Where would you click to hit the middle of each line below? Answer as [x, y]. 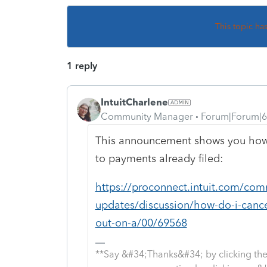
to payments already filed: [160, 158]
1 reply [82, 66]
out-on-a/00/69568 [141, 223]
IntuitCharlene [134, 102]
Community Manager [147, 116]
